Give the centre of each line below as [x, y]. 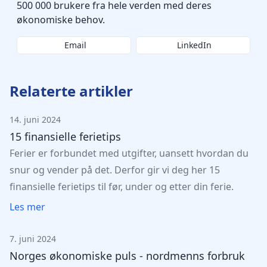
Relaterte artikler [71, 91]
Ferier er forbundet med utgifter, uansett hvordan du [129, 153]
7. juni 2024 [33, 239]
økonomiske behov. [61, 20]
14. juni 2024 [35, 119]
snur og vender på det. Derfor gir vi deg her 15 [115, 170]
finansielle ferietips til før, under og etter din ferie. [122, 187]
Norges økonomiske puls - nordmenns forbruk [127, 256]
